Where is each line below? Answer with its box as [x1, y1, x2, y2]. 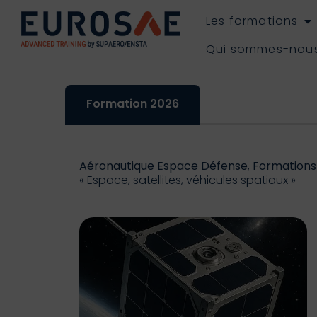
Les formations [205, 13, 299, 29]
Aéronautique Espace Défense [79, 158, 248, 174]
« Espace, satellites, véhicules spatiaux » [79, 172, 296, 188]
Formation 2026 [86, 96, 179, 112]
